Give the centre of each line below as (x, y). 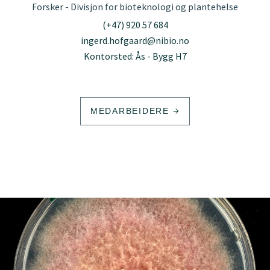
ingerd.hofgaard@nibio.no (135, 40)
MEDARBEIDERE (131, 111)
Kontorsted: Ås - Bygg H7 (135, 56)
